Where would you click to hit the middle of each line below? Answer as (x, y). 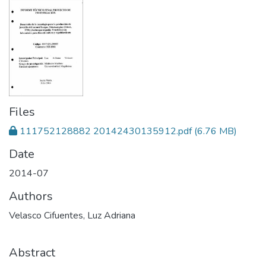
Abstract (32, 252)
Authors (31, 196)
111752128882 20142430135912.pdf (106, 131)
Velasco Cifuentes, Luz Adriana (72, 215)
